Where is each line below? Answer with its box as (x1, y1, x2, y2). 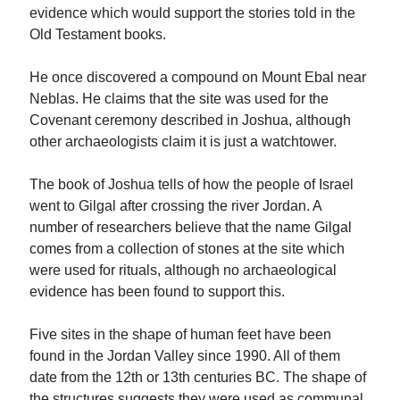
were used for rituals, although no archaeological (29, 262, 337, 278)
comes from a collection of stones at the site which (29, 240, 346, 256)
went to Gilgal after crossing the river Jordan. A (29, 197, 322, 213)
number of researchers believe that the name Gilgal (29, 219, 353, 235)
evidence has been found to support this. (29, 283, 286, 299)
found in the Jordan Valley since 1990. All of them (29, 347, 341, 363)
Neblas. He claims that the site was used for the (29, 90, 329, 106)
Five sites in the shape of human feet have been (29, 326, 332, 342)
